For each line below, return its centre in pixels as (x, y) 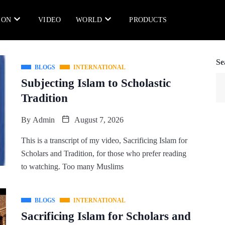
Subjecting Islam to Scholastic (96, 83)
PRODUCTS (148, 20)
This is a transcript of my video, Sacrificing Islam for (104, 140)
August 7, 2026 (98, 120)
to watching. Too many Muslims (72, 166)
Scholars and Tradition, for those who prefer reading (103, 153)
